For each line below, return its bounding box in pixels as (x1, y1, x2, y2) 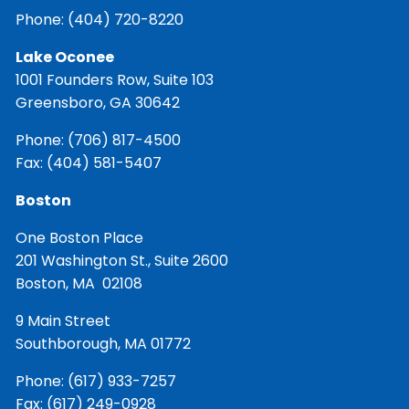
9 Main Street (16, 310, 111, 332)
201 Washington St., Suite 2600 (16, 250, 233, 272)
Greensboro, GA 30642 (16, 92, 181, 114)
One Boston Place (16, 227, 144, 249)
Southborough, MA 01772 (16, 333, 192, 355)
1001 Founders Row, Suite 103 (16, 69, 215, 91)
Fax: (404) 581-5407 (16, 152, 163, 174)
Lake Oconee (16, 47, 115, 68)
